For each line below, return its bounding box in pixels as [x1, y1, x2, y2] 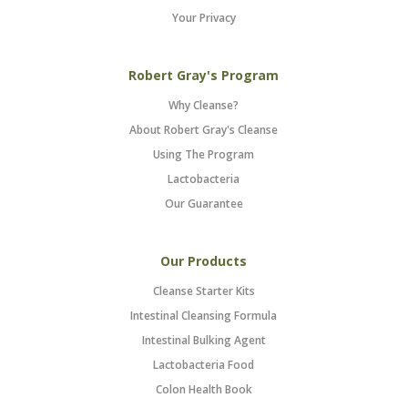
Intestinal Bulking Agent [141, 332, 266, 348]
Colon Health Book [155, 382, 252, 397]
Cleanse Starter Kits [152, 283, 255, 299]
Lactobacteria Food [153, 357, 255, 372]
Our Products [160, 252, 248, 270]
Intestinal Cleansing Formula [130, 308, 278, 323]
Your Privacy [171, 10, 236, 25]
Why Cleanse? [168, 97, 240, 113]
